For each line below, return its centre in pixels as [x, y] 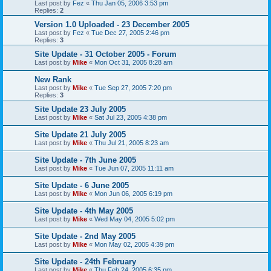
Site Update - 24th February [85, 262]
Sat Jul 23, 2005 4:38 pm [131, 118]
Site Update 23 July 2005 [80, 109]
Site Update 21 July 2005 [80, 135]
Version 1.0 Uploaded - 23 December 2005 [112, 25]
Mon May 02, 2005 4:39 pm [134, 245]
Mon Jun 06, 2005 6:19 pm [133, 194]
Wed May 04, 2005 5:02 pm [135, 219]
